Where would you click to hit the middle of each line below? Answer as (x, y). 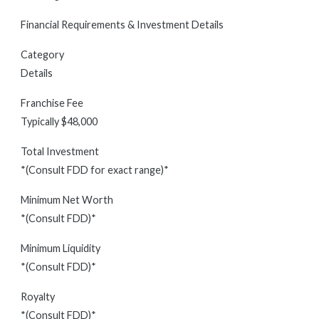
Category (42, 54)
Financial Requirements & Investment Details (122, 25)
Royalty (38, 297)
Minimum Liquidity (61, 248)
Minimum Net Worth (67, 200)
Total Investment (60, 151)
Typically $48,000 (59, 121)
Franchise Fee (52, 103)
